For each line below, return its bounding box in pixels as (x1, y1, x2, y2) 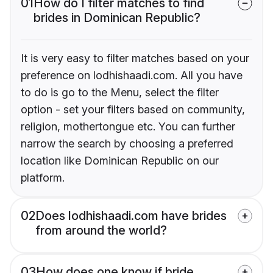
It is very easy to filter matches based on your (21, 51, 249, 65)
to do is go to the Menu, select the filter (21, 85, 219, 99)
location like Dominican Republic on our (21, 154, 219, 167)
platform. (21, 171, 65, 184)
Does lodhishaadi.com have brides (35, 208, 227, 223)
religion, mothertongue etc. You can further (21, 119, 235, 133)
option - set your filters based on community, (21, 102, 245, 116)
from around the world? (35, 222, 167, 238)
